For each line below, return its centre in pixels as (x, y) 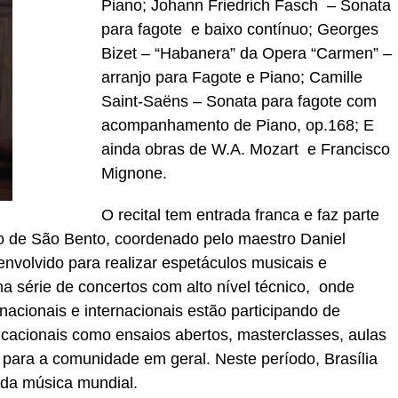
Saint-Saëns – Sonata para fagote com (239, 101)
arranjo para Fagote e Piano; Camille (232, 77)
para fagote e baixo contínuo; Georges (240, 29)
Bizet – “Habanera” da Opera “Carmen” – (247, 53)
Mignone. (134, 173)
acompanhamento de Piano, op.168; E (238, 125)
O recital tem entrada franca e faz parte (240, 215)
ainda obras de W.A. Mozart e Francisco (246, 149)
